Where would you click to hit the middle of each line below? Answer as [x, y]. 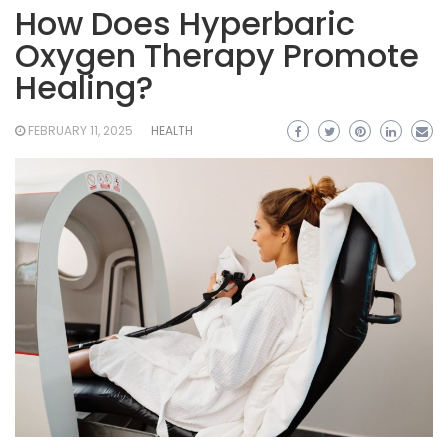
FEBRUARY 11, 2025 [80, 130]
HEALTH [172, 130]
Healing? [84, 87]
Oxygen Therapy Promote [217, 55]
